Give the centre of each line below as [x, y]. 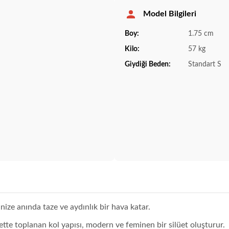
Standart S [204, 64]
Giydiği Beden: [148, 64]
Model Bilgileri [170, 14]
